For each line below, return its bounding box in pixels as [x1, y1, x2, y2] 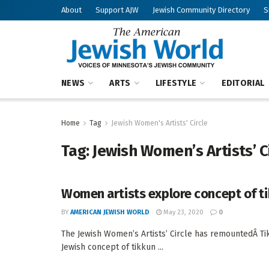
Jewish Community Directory [153, 5, 250, 14]
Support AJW [95, 5, 139, 14]
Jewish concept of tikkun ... [61, 242, 163, 252]
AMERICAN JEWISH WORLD [70, 208, 150, 216]
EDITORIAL [221, 78, 265, 88]
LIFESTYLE [155, 78, 197, 88]
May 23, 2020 [162, 208, 204, 216]
